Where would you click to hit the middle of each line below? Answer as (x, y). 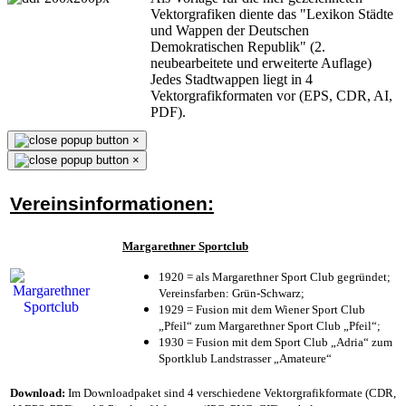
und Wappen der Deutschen (230, 30)
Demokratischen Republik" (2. (238, 46)
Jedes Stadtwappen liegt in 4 (232, 79)
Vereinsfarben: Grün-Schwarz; (232, 293)
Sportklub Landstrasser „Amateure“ (245, 358)
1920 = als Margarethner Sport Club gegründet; (275, 276)
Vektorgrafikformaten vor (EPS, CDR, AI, (271, 95)
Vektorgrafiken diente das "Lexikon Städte (272, 14)
